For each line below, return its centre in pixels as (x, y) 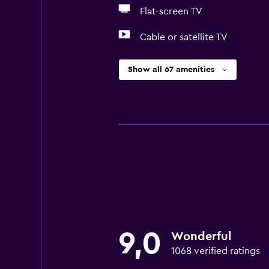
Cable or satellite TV (183, 37)
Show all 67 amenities (171, 70)
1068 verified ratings (215, 251)
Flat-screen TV (171, 11)
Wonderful (201, 237)
